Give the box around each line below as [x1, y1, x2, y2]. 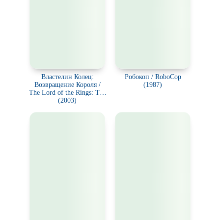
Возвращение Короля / [34, 81, 101, 88]
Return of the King [41, 97, 94, 104]
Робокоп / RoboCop [124, 73, 181, 81]
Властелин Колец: [41, 73, 94, 81]
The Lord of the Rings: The [28, 89, 106, 96]
